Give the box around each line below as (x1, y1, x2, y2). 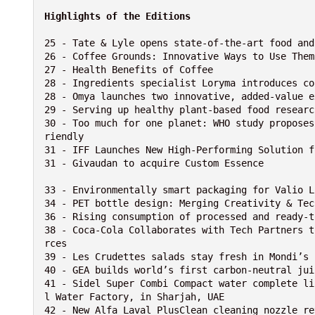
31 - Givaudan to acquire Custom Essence (44, 157, 264, 169)
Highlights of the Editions (44, 11, 191, 22)
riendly (44, 131, 84, 143)
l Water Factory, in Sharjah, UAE (44, 291, 224, 303)
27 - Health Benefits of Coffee (44, 64, 213, 76)
